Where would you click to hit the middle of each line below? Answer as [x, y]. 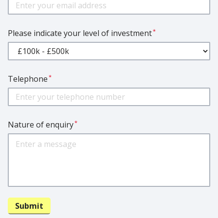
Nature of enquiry [41, 125]
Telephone [28, 79]
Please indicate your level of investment [80, 33]
